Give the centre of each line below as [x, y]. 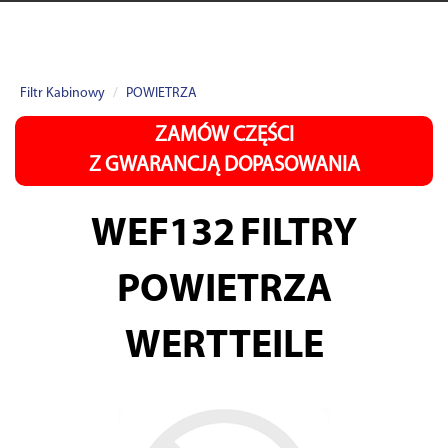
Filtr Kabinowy [62, 93]
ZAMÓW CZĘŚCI [224, 135]
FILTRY [298, 235]
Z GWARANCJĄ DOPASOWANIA [224, 165]
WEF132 [163, 235]
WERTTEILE [224, 347]
